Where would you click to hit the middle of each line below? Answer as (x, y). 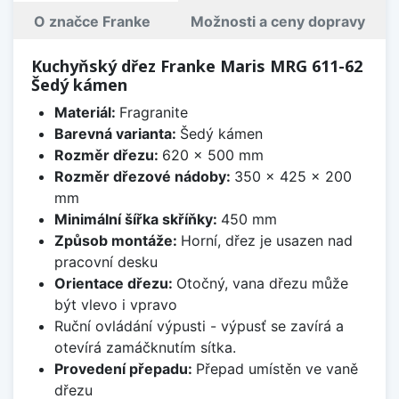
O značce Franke (92, 21)
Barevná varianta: (117, 133)
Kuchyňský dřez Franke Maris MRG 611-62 (197, 65)
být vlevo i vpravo (115, 304)
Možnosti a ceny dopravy (278, 21)
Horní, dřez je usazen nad (266, 240)
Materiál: (86, 112)
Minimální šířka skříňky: (137, 219)
